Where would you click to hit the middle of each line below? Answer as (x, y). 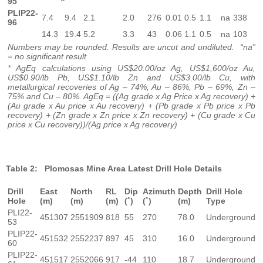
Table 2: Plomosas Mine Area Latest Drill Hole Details (114, 169)
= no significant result (47, 57)
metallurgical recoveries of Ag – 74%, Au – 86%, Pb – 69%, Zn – (131, 87)
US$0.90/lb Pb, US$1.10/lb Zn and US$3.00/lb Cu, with (131, 78)
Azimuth (159, 192)
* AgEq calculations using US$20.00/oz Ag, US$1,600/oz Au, (131, 68)
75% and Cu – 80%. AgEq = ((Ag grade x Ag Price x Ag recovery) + (131, 97)
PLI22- (20, 213)
